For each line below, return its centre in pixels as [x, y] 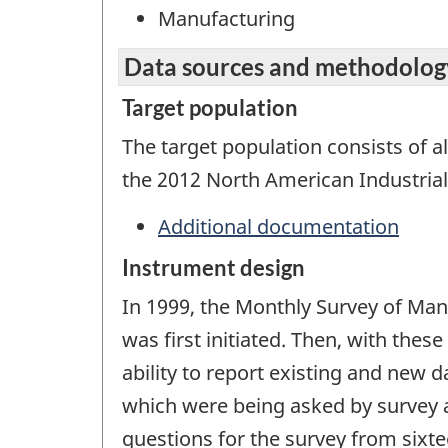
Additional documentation [278, 226]
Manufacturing [226, 18]
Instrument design [213, 268]
